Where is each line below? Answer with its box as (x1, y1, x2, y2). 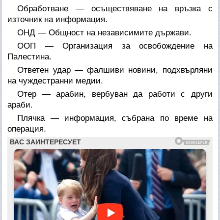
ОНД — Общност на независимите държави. (17, 27, 192, 37)
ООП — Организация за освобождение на (17, 41, 213, 51)
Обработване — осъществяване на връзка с (17, 3, 213, 13)
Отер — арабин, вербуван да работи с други (17, 89, 213, 99)
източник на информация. (7, 14, 108, 24)
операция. (7, 124, 47, 134)
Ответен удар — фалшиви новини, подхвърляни (17, 65, 213, 75)
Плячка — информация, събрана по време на (17, 113, 213, 123)
